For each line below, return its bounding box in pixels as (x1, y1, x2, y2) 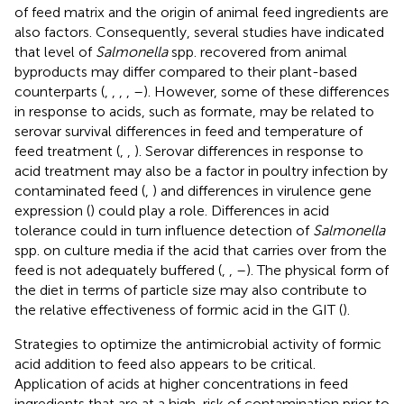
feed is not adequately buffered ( (14, 261, 222, 279)
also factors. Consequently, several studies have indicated (14, 23, 384, 41)
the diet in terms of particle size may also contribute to (14, 280, 367, 298)
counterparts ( (14, 82, 105, 100)
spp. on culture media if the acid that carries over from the (14, 241, 387, 259)
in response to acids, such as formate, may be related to (14, 102, 374, 120)
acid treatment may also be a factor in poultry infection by (14, 161, 388, 179)
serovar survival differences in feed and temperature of (14, 122, 363, 140)
